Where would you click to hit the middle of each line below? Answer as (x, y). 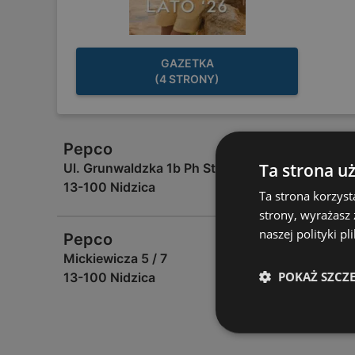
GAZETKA (187, 63)
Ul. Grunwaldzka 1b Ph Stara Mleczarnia (184, 168)
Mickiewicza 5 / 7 (115, 258)
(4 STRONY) (187, 79)
